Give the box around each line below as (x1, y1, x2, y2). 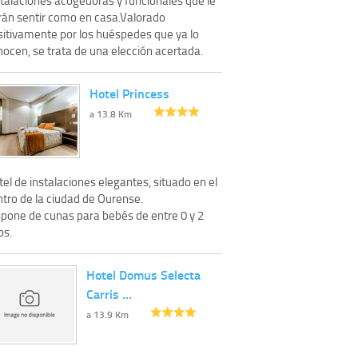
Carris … (86, 284, 132, 303)
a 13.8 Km (89, 106, 132, 121)
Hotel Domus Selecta (86, 265, 201, 284)
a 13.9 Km (86, 307, 129, 321)
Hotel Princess (89, 83, 169, 102)
